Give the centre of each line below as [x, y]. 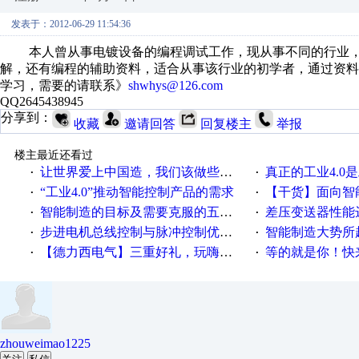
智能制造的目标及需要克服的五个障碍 [129, 212]
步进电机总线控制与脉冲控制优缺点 [129, 232]
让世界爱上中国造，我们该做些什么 [129, 172]
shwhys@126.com [175, 85]
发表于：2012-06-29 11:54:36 [71, 24]
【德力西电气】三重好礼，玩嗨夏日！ [129, 252]
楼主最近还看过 [53, 155]
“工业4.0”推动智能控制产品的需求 [137, 192]
